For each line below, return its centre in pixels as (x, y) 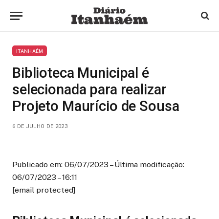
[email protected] (44, 190)
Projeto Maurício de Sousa (96, 106)
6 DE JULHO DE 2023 (40, 126)
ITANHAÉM (30, 51)
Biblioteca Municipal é (81, 73)
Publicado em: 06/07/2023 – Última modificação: (98, 164)
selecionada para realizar (89, 89)
